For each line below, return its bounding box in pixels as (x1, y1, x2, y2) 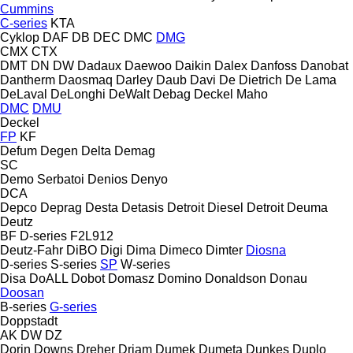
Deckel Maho (194, 87, 268, 101)
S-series (50, 257, 97, 271)
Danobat (300, 58, 348, 72)
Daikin (175, 58, 211, 72)
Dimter (206, 243, 243, 257)
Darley (116, 72, 153, 87)
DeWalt (109, 87, 150, 101)
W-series (121, 257, 170, 271)
